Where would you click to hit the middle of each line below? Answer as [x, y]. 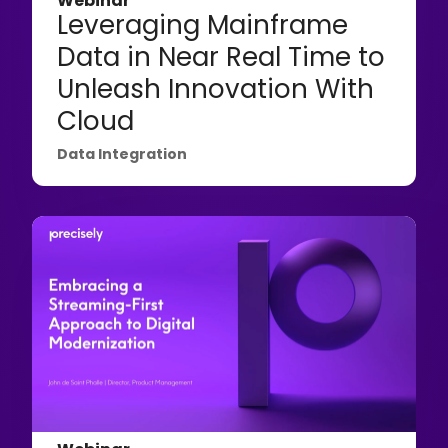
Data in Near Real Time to [221, 56]
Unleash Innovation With [216, 88]
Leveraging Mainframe [203, 24]
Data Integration [122, 153]
